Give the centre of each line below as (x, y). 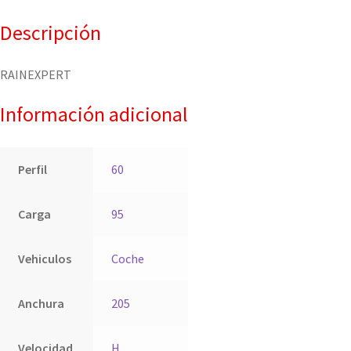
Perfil (32, 169)
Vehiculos (44, 258)
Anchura (41, 303)
